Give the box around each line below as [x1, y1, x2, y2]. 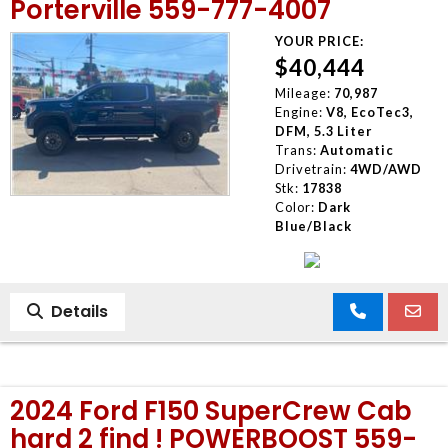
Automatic [319, 141, 394, 158]
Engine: [274, 103, 323, 120]
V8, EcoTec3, [325, 103, 414, 120]
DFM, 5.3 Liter [274, 122, 372, 139]
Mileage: [274, 84, 331, 101]
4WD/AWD [349, 160, 422, 177]
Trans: [274, 141, 317, 158]
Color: [274, 198, 315, 215]
